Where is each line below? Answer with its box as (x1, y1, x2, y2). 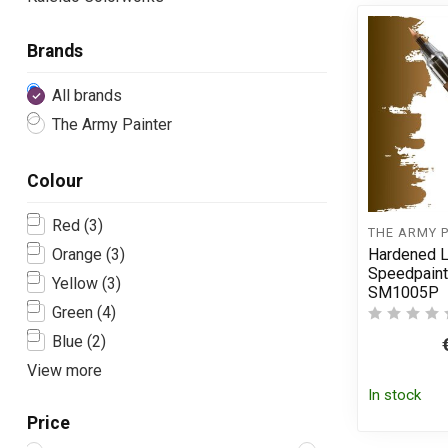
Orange (52, 245, 106, 265)
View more (27, 361, 102, 381)
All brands (52, 86, 122, 106)
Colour (27, 171, 83, 192)
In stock (368, 386, 421, 405)
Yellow (52, 274, 102, 294)
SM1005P (368, 283, 439, 303)
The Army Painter (52, 115, 172, 135)
